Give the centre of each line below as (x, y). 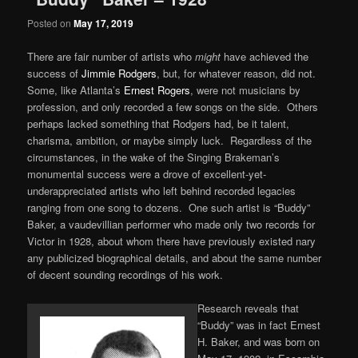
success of (55, 73)
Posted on (51, 23)
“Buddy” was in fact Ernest (259, 324)
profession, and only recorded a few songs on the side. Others (173, 106)
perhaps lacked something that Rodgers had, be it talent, (159, 123)
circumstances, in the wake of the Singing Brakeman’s (154, 157)
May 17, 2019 (104, 24)
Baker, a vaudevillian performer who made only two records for (171, 224)
